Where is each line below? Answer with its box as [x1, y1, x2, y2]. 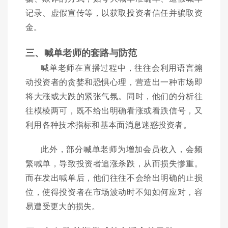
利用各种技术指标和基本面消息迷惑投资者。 [25, 118, 191, 130]
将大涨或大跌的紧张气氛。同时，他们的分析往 [25, 90, 203, 102]
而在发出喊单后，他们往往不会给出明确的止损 [25, 171, 203, 183]
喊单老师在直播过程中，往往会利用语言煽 [41, 61, 203, 73]
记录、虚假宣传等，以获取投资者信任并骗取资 [25, 6, 203, 18]
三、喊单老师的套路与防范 [25, 45, 137, 59]
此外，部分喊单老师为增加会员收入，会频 [41, 142, 203, 155]
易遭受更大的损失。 [25, 199, 100, 212]
